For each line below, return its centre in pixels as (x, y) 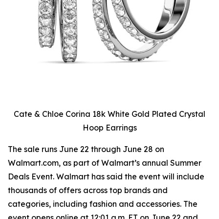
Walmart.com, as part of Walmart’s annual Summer (105, 163)
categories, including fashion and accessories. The (103, 204)
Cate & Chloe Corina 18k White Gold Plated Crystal (109, 114)
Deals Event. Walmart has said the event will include (106, 176)
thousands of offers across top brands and (88, 190)
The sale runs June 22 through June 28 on (86, 149)
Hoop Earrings (109, 128)
